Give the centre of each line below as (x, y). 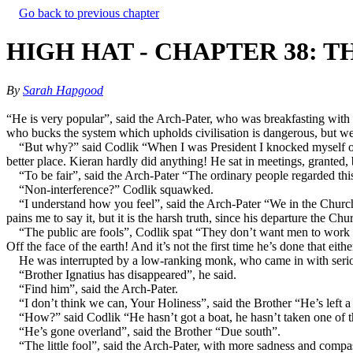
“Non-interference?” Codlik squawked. (116, 189)
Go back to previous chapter (89, 13)
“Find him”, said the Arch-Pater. (98, 288)
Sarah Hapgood (63, 90)
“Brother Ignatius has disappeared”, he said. (128, 274)
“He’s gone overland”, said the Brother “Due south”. (150, 331)
